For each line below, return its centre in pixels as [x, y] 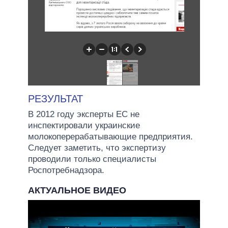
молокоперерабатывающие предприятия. [110, 136]
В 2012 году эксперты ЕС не [84, 114]
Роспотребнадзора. [66, 170]
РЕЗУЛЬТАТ [55, 98]
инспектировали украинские [84, 125]
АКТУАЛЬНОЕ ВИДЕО [77, 190]
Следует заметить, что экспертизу [97, 148]
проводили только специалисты [92, 159]
